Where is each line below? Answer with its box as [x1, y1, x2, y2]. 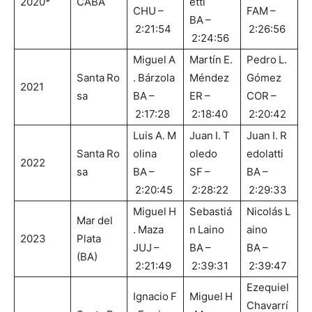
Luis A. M [133, 129, 176, 143]
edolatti [247, 147, 283, 161]
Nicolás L [247, 205, 290, 219]
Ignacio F [133, 290, 177, 304]
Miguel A [133, 53, 175, 67]
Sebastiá [189, 205, 232, 219]
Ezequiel [247, 281, 291, 295]
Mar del [77, 214, 115, 228]
